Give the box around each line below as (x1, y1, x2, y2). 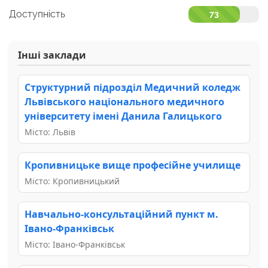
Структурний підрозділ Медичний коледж (25, 80, 240, 94)
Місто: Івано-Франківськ (25, 238, 125, 250)
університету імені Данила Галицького (25, 109, 222, 123)
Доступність (9, 8, 65, 20)
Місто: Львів (25, 126, 75, 138)
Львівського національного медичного (25, 95, 224, 108)
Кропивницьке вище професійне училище (25, 158, 240, 172)
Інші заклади (18, 48, 86, 62)
